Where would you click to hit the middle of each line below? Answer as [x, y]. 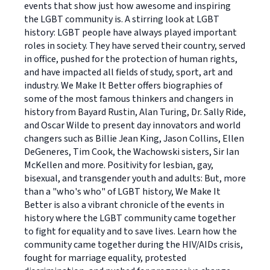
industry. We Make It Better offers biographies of [123, 86]
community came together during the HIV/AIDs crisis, [133, 245]
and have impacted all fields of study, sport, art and [128, 72]
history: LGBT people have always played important [130, 33]
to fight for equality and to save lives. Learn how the [130, 231]
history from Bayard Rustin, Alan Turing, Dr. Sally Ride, [135, 112]
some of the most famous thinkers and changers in [129, 99]
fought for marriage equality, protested [105, 258]
